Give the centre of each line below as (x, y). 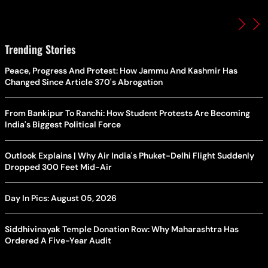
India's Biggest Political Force (63, 125)
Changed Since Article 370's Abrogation (84, 82)
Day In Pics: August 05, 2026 (61, 198)
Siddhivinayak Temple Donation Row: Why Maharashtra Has (122, 229)
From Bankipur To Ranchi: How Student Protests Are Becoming (127, 113)
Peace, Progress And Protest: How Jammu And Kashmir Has (121, 71)
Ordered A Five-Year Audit (58, 241)
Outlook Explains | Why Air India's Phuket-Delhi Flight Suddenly (130, 156)
